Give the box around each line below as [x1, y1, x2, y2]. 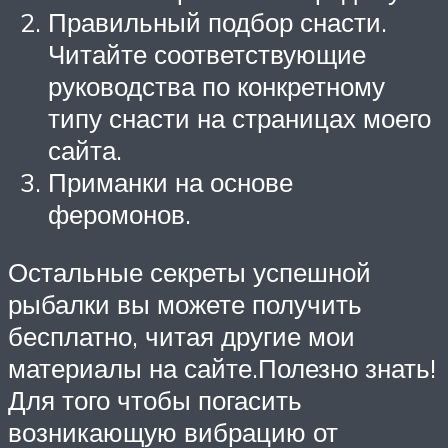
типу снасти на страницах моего [48, 101, 431, 134]
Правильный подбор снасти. [48, 5, 387, 38]
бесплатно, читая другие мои [8, 319, 355, 352]
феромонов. [48, 197, 191, 230]
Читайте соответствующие [48, 37, 366, 70]
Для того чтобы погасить [8, 383, 302, 416]
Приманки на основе [48, 165, 293, 198]
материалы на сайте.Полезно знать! [8, 351, 436, 384]
